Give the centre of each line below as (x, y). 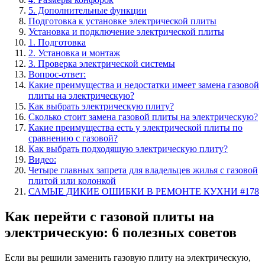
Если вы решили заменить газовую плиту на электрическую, (128, 257)
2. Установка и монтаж (74, 53)
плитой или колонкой (72, 180)
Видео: (42, 159)
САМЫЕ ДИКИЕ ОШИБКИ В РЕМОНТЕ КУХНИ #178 (144, 191)
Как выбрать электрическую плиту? (101, 106)
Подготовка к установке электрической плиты (122, 21)
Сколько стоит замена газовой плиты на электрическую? (143, 117)
